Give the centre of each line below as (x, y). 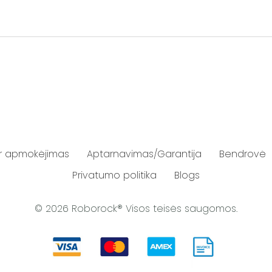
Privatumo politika (114, 175)
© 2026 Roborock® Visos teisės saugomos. (136, 208)
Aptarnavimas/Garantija (144, 154)
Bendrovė (243, 154)
